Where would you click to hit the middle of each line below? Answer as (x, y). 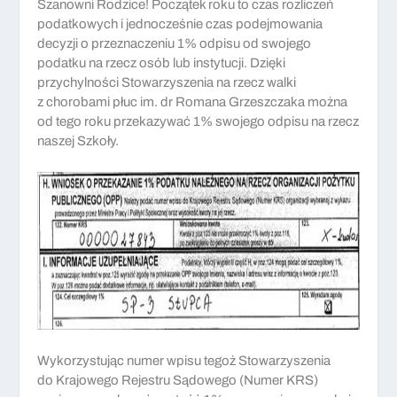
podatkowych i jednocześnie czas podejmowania (180, 24)
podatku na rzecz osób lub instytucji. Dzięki (162, 63)
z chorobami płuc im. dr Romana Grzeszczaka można (193, 102)
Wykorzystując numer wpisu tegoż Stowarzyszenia (184, 361)
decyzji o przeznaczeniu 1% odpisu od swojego (175, 44)
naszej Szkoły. (78, 141)
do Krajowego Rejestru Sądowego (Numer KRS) (178, 381)
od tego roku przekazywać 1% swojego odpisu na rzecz (198, 122)
